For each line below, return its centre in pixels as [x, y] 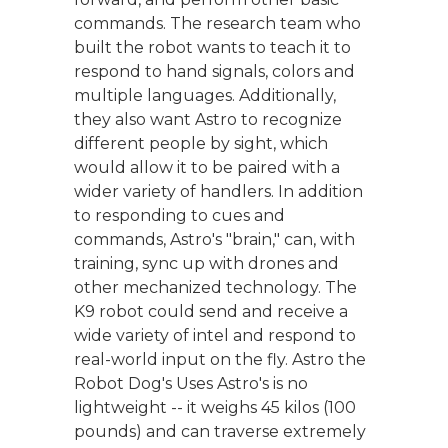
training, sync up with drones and [206, 263]
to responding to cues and [179, 215]
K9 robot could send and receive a [211, 311]
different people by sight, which [201, 143]
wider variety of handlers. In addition [218, 191]
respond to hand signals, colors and [214, 71]
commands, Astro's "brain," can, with [214, 239]
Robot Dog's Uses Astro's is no [191, 383]
